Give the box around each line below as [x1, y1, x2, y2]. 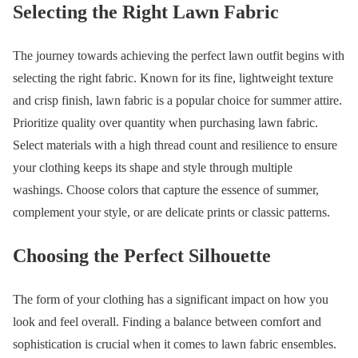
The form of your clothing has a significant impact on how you [13, 292, 328, 307]
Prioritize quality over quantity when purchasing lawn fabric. [13, 115, 318, 129]
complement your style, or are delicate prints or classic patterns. [13, 205, 333, 219]
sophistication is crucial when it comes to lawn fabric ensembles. [13, 337, 336, 352]
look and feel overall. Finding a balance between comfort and [13, 315, 321, 329]
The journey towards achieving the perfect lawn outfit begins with [13, 48, 344, 62]
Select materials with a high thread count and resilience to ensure [13, 137, 337, 152]
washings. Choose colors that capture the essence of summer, [13, 182, 319, 197]
